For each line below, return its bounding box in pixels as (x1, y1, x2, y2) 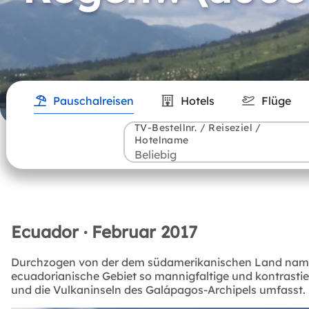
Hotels (180, 94, 215, 108)
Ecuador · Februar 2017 (11, 221, 197, 242)
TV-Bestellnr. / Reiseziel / (134, 121, 261, 134)
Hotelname (134, 133, 189, 146)
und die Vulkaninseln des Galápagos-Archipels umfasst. (11, 283, 306, 297)
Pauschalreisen (52, 94, 134, 108)
